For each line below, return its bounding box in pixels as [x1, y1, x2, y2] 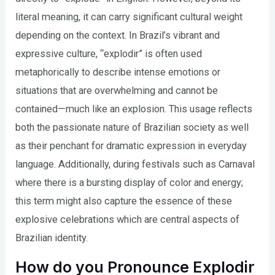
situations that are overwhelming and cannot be [15, 84, 219, 96]
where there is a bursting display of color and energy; [15, 176, 244, 188]
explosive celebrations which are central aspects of [15, 213, 240, 225]
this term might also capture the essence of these [15, 195, 233, 207]
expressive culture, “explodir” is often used [15, 47, 203, 60]
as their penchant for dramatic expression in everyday [15, 139, 247, 152]
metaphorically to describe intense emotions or [15, 66, 221, 78]
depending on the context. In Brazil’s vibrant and [15, 29, 220, 41]
